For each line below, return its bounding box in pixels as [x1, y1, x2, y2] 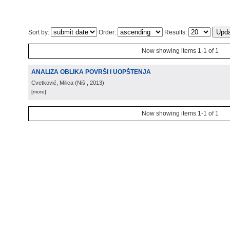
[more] [31, 89, 46, 94]
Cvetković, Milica [31, 80, 73, 86]
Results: [163, 29, 188, 36]
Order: [97, 29, 118, 36]
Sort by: [28, 29, 51, 36]
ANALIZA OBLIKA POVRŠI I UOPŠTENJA [31, 68, 151, 75]
